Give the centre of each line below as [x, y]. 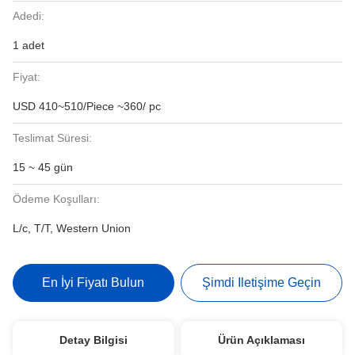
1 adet [29, 45]
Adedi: [29, 16]
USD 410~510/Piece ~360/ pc [139, 106]
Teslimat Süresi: [52, 138]
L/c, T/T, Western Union [72, 228]
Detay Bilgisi [93, 340]
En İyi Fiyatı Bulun [94, 282]
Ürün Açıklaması [262, 340]
